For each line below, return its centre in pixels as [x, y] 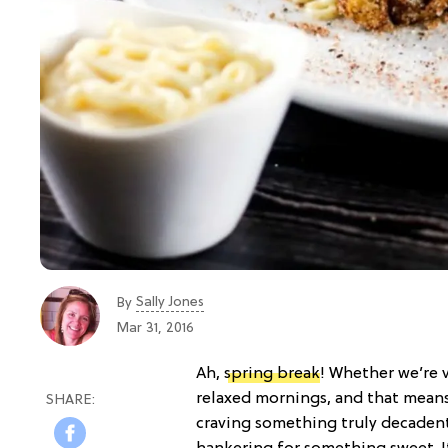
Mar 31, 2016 [155, 328]
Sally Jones [170, 302]
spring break [272, 373]
